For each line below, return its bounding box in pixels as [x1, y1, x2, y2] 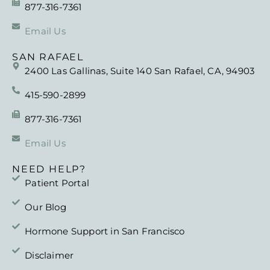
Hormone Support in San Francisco [25, 225, 185, 237]
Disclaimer [25, 249, 74, 261]
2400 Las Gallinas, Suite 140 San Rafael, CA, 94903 [25, 64, 255, 77]
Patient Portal [25, 177, 90, 189]
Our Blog [25, 201, 66, 213]
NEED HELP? [12, 163, 86, 175]
